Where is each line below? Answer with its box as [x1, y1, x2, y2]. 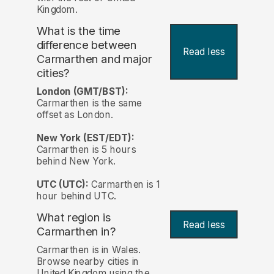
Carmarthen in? [36, 224, 116, 239]
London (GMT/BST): [36, 85, 128, 97]
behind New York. [36, 155, 116, 167]
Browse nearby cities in [36, 256, 139, 268]
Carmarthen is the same [36, 97, 142, 109]
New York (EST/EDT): [36, 131, 135, 144]
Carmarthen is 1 [88, 178, 161, 190]
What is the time [36, 24, 120, 38]
